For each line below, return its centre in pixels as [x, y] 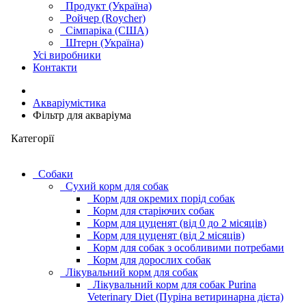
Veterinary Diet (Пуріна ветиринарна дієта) [185, 297]
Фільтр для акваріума [82, 115]
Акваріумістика [69, 103]
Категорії [30, 138]
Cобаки [56, 174]
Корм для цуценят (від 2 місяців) [169, 235]
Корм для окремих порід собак [164, 198]
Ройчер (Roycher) [103, 18]
